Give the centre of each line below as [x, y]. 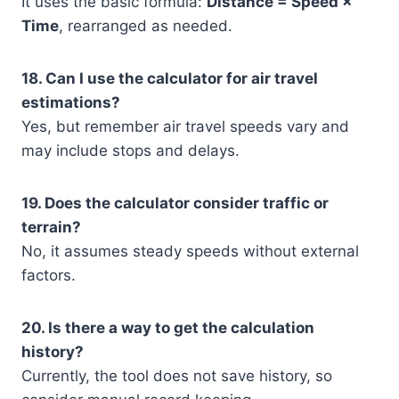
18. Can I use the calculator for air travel [170, 79]
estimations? [71, 103]
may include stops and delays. [130, 151]
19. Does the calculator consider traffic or [175, 204]
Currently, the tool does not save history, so [177, 376]
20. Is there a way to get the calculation [168, 328]
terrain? [51, 228]
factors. [49, 276]
